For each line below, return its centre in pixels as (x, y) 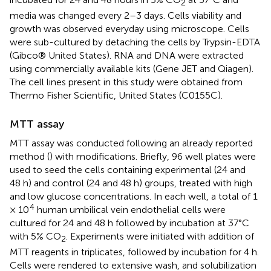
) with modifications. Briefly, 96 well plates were (153, 156)
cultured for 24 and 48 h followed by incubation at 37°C (129, 223)
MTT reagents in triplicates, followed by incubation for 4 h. (134, 252)
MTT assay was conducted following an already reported (131, 143)
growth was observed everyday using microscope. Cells (129, 28)
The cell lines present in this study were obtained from (126, 82)
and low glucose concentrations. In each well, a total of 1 (134, 196)
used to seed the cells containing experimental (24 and (128, 169)
